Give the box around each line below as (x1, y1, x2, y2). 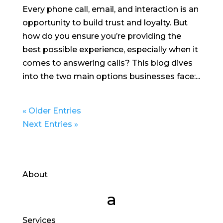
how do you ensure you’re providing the (22, 31, 181, 41)
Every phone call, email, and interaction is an (22, 4, 199, 14)
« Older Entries (22, 106, 81, 115)
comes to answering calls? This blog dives (22, 58, 193, 68)
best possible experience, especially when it (22, 44, 198, 54)
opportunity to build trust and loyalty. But (22, 17, 188, 27)
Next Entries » (22, 119, 78, 129)
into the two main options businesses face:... (22, 71, 200, 81)
